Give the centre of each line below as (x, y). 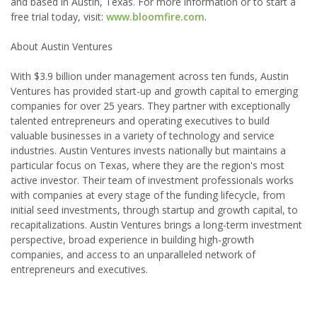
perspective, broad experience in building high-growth (132, 240)
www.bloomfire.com (155, 17)
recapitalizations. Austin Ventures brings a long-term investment (156, 225)
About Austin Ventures (62, 46)
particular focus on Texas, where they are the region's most (148, 165)
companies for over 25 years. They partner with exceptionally (150, 106)
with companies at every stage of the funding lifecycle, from (148, 195)
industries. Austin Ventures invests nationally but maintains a (148, 150)
